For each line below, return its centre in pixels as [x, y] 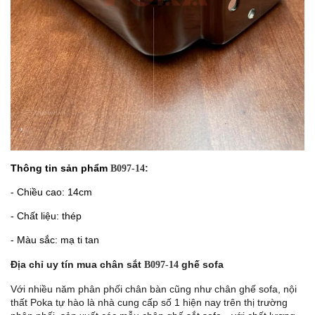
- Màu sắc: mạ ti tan [55, 239]
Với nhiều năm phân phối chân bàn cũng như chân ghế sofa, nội [154, 289]
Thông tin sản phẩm [60, 168]
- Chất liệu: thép [46, 216]
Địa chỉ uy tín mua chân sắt [77, 264]
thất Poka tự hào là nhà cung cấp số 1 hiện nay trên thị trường [149, 302]
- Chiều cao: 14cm [51, 192]
